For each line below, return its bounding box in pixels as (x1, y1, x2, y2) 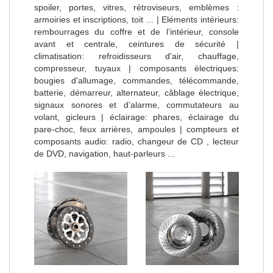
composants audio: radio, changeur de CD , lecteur (34, 136, 239, 146)
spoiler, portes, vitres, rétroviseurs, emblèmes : (34, 2, 239, 12)
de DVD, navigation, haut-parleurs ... (34, 148, 175, 158)
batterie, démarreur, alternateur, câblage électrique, (34, 87, 239, 97)
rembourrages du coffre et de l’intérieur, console (34, 26, 239, 37)
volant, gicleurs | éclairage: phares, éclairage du (34, 112, 239, 122)
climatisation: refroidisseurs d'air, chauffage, (34, 51, 239, 61)
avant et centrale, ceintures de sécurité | (34, 38, 239, 49)
